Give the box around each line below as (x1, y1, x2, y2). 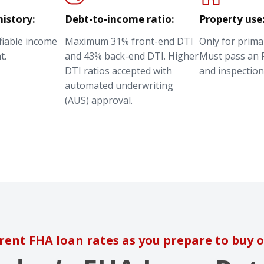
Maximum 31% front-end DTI (65, 34, 193, 48)
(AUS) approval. (65, 93, 133, 107)
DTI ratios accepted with (65, 64, 172, 77)
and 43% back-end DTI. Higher (65, 49, 199, 62)
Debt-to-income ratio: (65, 12, 174, 26)
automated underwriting (65, 78, 173, 92)
